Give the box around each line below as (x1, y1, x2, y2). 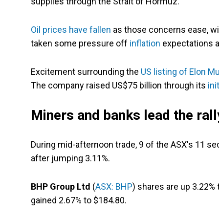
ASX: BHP (95, 181, 132, 192)
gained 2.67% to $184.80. (31, 195, 127, 206)
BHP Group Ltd (31, 181, 90, 192)
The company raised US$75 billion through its (31, 80, 208, 91)
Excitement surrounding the (31, 66, 141, 77)
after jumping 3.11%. (31, 153, 110, 164)
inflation (130, 38, 160, 49)
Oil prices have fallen (31, 24, 111, 35)
